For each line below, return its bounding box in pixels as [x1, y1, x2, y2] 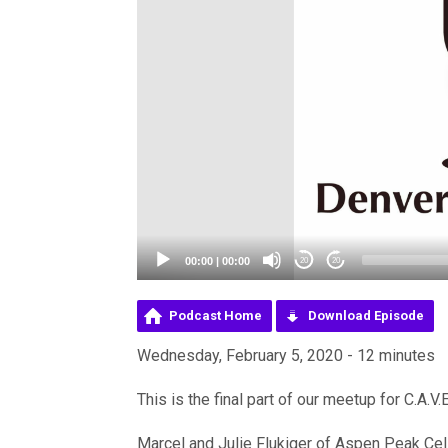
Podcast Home [169, 308, 262, 324]
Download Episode [308, 308, 424, 324]
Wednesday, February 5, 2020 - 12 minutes [137, 346, 435, 366]
